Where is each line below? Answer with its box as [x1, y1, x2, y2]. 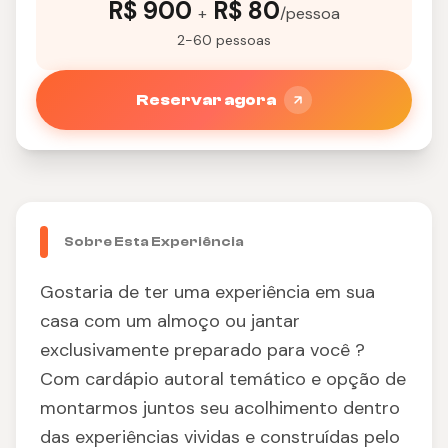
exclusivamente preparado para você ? [40, 338, 365, 362]
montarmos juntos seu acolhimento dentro [40, 396, 400, 420]
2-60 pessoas [177, 31, 271, 49]
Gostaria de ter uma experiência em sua [40, 280, 375, 304]
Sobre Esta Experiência [64, 234, 244, 250]
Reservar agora [136, 91, 276, 109]
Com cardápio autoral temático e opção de [40, 367, 406, 391]
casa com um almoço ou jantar [40, 309, 300, 333]
